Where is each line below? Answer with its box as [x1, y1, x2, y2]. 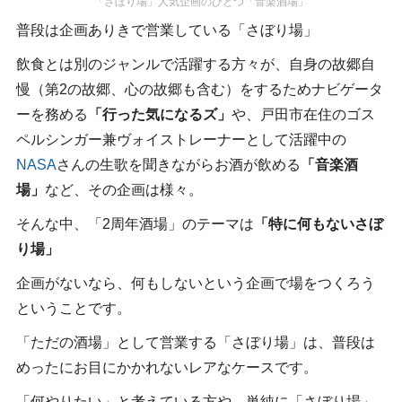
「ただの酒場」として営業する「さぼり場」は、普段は [15, 334, 375, 350]
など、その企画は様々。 [44, 181, 203, 197]
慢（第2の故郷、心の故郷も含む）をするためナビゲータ [15, 81, 383, 97]
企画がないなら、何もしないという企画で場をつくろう [15, 275, 375, 291]
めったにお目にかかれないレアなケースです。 [15, 359, 318, 375]
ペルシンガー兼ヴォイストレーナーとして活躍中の [15, 131, 346, 147]
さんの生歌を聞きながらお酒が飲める [56, 156, 301, 172]
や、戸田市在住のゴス [231, 106, 375, 122]
